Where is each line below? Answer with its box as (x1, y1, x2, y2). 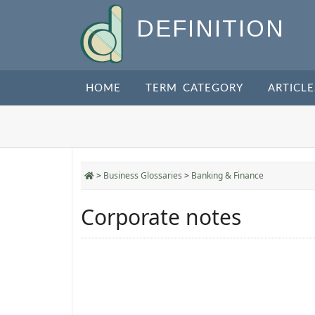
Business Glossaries (103, 169, 182, 181)
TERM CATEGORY (146, 83, 243, 94)
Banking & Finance (191, 169, 264, 181)
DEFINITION (136, 15, 285, 42)
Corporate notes (81, 202, 241, 231)
